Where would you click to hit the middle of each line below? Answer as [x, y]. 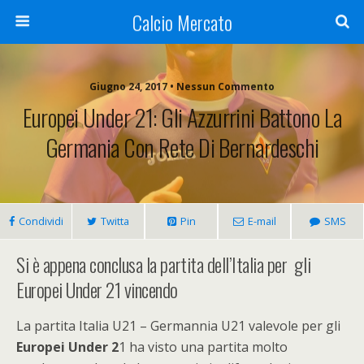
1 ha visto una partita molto [203, 347]
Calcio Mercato [182, 22]
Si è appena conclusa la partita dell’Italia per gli [164, 264]
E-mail [262, 221]
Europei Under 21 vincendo [97, 289]
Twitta [115, 221]
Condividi [41, 221]
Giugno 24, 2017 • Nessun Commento [182, 87]
